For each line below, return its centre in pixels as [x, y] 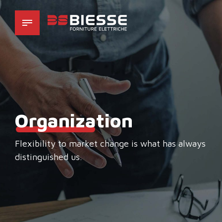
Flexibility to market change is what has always [110, 143]
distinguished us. [49, 157]
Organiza [55, 120]
